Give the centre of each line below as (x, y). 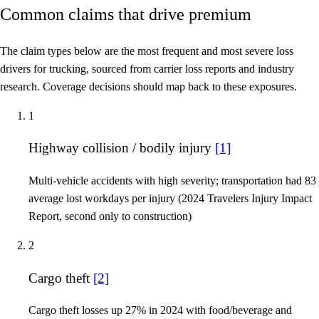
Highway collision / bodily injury (122, 148)
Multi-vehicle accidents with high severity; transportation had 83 (172, 180)
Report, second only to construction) (110, 216)
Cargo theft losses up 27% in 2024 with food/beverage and (160, 310)
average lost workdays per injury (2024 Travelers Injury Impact (170, 198)
